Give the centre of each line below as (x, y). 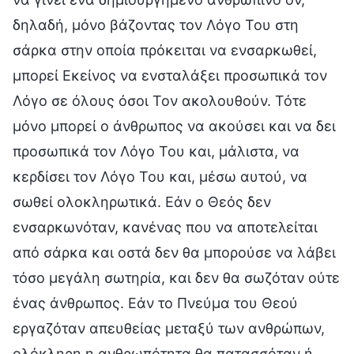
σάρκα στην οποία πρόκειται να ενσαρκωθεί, (165, 50)
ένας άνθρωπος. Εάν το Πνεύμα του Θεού (155, 303)
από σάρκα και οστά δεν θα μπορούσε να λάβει (174, 252)
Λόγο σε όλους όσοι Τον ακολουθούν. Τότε (160, 100)
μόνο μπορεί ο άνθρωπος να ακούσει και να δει (174, 126)
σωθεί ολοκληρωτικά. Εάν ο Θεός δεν (142, 201)
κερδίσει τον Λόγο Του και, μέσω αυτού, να (160, 176)
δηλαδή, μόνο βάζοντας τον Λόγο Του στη (156, 24)
